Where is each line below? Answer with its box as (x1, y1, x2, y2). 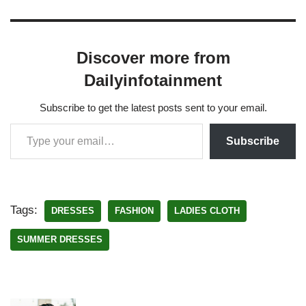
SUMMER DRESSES (17, 234, 102, 245)
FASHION (115, 206, 154, 217)
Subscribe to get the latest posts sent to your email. (39, 102, 267, 114)
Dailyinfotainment (84, 71, 222, 90)
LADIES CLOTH (174, 206, 240, 217)
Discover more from (76, 48, 230, 68)
